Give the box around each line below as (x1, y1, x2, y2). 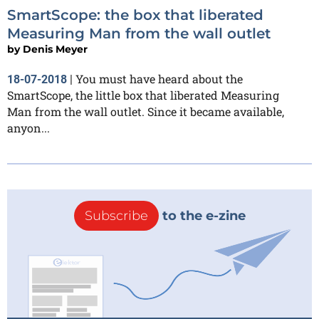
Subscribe (84, 208, 148, 224)
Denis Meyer (23, 43, 88, 56)
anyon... (7, 120, 50, 135)
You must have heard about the (75, 71, 243, 86)
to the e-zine (158, 208, 246, 224)
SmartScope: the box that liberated (7, 6, 263, 23)
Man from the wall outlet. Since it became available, (7, 104, 284, 119)
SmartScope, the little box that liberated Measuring (7, 88, 279, 103)
